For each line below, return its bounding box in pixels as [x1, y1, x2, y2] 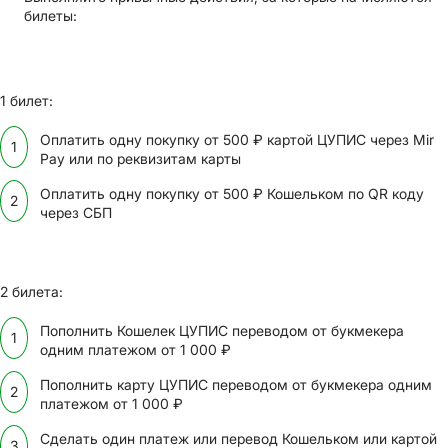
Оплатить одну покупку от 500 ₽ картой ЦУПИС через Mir [40, 130, 434, 148]
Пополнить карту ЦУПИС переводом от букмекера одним [40, 375, 432, 393]
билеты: [24, 6, 77, 24]
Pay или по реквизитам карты [40, 149, 241, 167]
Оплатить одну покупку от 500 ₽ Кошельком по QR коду [40, 184, 424, 202]
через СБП [40, 203, 112, 221]
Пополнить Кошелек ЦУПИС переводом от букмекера [40, 321, 404, 339]
